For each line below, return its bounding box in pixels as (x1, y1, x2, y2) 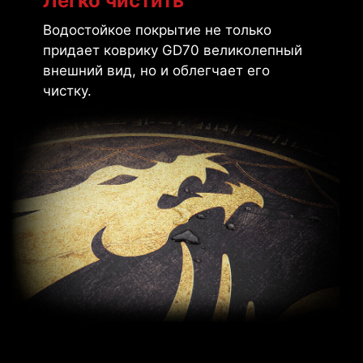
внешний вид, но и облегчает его (42, 62, 270, 79)
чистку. (42, 83, 92, 100)
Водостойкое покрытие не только (42, 22, 271, 39)
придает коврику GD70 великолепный (42, 42, 302, 59)
